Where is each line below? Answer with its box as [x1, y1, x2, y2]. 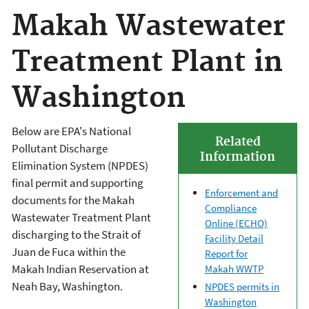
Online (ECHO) [205, 216, 268, 230]
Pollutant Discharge [12, 140, 108, 156]
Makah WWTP [205, 261, 263, 275]
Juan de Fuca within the [12, 243, 126, 259]
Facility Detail [205, 231, 263, 245]
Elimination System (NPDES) [12, 157, 148, 173]
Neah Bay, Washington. [12, 278, 123, 294]
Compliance [205, 201, 257, 215]
